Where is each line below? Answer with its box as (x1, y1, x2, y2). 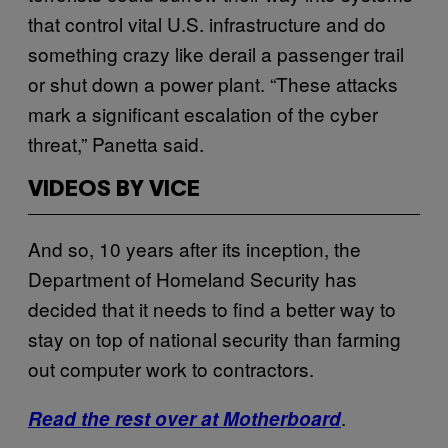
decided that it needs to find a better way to (28, 294, 396, 322)
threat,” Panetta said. (28, 129, 204, 157)
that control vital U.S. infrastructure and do (28, 9, 386, 37)
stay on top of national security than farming (28, 324, 401, 352)
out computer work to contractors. (28, 354, 314, 382)
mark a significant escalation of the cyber (28, 99, 378, 127)
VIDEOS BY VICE (28, 179, 200, 200)
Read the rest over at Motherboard (28, 404, 341, 432)
